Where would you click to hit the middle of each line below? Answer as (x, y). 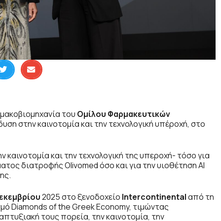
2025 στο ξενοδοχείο (81, 197)
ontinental (166, 197)
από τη (200, 197)
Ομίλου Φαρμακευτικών (124, 114)
